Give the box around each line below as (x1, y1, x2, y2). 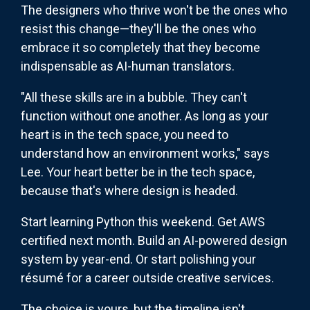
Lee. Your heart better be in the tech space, (21, 165, 255, 180)
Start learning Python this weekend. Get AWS (21, 215, 265, 230)
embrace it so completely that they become (21, 40, 260, 55)
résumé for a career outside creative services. (21, 271, 274, 286)
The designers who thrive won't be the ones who (21, 3, 287, 18)
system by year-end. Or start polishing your (21, 252, 256, 267)
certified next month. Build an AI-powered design (21, 233, 287, 248)
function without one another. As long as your (21, 109, 268, 124)
